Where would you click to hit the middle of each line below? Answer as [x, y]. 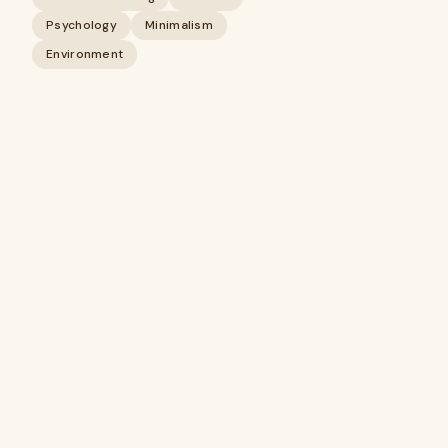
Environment [85, 54]
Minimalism [179, 25]
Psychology [81, 25]
